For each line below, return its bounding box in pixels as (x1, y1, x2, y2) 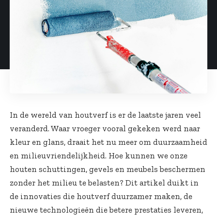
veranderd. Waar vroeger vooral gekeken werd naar (10, 124, 200, 134)
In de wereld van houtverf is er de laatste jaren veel (10, 110, 201, 120)
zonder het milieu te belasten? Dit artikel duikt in (10, 178, 199, 188)
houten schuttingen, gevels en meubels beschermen (10, 164, 205, 174)
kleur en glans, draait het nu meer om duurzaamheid (10, 137, 207, 147)
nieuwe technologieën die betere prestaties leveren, (10, 205, 203, 215)
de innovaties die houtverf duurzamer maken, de (10, 191, 192, 201)
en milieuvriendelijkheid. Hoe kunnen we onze (10, 151, 187, 161)
